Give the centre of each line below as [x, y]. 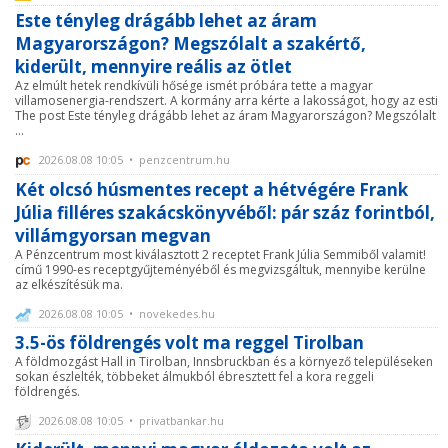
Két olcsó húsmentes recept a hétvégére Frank [211, 189]
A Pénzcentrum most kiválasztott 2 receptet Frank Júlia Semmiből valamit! [220, 254]
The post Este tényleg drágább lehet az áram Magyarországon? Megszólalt [225, 116]
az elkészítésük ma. [69, 284]
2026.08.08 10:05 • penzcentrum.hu [133, 160]
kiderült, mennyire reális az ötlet [153, 67]
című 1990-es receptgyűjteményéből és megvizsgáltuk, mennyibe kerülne [220, 269]
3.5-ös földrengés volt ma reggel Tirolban [189, 342]
